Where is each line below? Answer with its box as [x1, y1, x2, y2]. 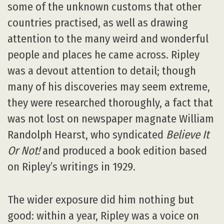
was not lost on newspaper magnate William [7, 112, 214, 126]
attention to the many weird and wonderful [7, 32, 208, 46]
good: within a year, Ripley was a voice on [7, 209, 199, 223]
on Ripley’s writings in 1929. [7, 160, 135, 174]
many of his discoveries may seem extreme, [7, 80, 210, 94]
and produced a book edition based [40, 144, 207, 158]
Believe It [166, 128, 209, 142]
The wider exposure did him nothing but [7, 193, 194, 207]
